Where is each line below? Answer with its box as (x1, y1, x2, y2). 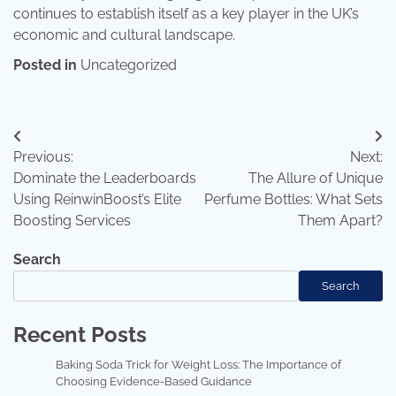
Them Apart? (298, 212, 383, 230)
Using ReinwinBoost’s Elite (13, 191, 181, 209)
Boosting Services (13, 212, 131, 230)
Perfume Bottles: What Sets (204, 191, 383, 209)
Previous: (13, 148, 73, 166)
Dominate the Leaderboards (13, 170, 196, 187)
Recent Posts (13, 322, 147, 348)
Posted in (13, 57, 80, 74)
